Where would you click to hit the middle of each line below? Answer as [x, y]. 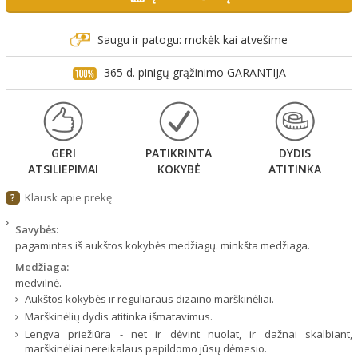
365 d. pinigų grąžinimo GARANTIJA [195, 73]
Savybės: [37, 230]
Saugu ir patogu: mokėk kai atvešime [193, 40]
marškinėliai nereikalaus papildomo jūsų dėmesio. [146, 349]
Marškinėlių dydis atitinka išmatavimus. [119, 317]
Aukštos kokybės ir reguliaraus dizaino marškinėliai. [149, 299]
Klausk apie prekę [68, 198]
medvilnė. [38, 283]
